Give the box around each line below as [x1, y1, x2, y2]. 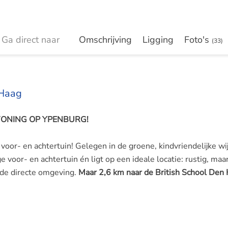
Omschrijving [78, 34, 132, 46]
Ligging [142, 34, 174, 46]
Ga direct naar [1, 34, 72, 46]
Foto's [184, 34, 212, 46]
